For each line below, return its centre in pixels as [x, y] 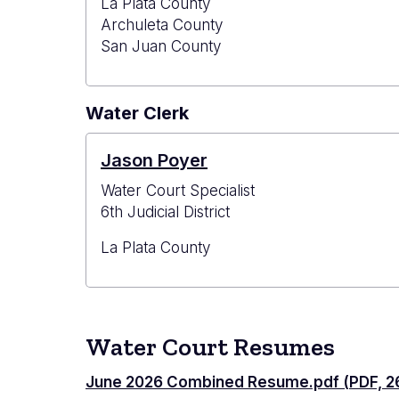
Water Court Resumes [210, 347]
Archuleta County [162, 25]
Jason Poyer [154, 161]
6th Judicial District [165, 212]
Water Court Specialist [178, 191]
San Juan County [161, 47]
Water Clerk [137, 114]
